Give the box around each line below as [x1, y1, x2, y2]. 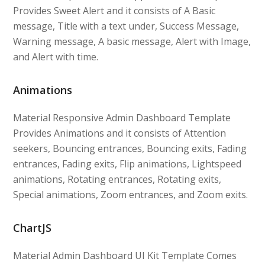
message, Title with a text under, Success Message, [13, 19, 240, 33]
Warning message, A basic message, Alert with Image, [13, 34, 251, 48]
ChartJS [13, 220, 52, 235]
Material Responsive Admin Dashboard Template [13, 111, 231, 124]
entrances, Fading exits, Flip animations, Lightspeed [13, 157, 242, 170]
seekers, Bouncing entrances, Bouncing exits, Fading [13, 141, 247, 155]
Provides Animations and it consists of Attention [13, 126, 227, 140]
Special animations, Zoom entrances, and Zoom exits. [13, 188, 248, 201]
